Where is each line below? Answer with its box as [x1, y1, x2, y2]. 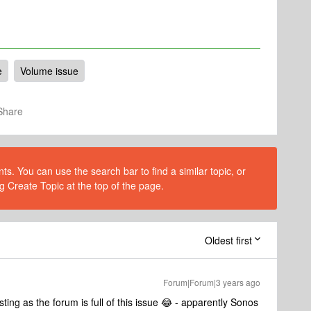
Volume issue [20, 64, 78, 78]
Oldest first [205, 233, 252, 247]
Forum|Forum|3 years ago [163, 276, 260, 288]
